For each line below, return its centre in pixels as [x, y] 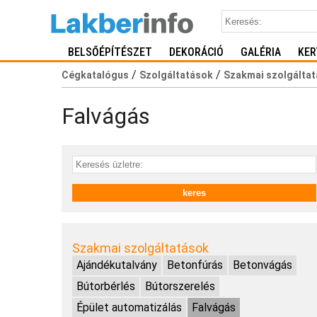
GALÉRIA [261, 52]
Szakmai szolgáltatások [140, 248]
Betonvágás [263, 265]
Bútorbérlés [106, 286]
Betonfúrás [195, 265]
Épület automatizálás [129, 307]
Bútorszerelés [180, 286]
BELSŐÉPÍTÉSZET [110, 52]
